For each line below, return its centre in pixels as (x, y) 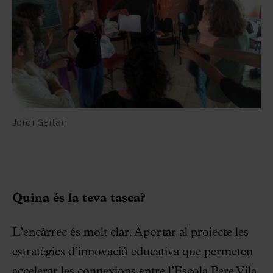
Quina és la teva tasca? (79, 198)
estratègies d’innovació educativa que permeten (133, 252)
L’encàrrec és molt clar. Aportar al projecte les (130, 232)
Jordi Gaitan (40, 122)
